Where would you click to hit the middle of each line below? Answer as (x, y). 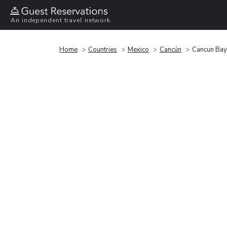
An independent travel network (61, 21)
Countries (103, 49)
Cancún (171, 49)
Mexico (138, 49)
